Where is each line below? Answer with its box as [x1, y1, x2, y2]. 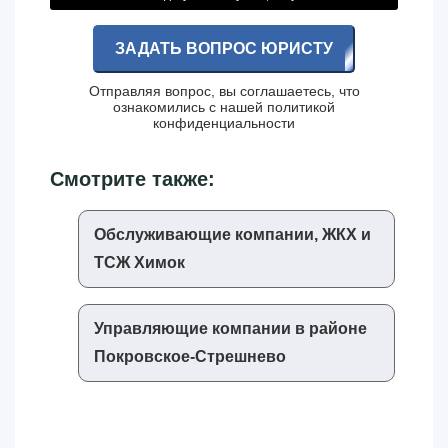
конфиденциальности [153, 114, 295, 131]
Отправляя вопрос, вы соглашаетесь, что [88, 82, 360, 99]
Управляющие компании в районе [94, 319, 367, 337]
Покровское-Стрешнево [94, 347, 286, 365]
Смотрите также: [50, 167, 215, 190]
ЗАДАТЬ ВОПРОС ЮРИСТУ [115, 39, 333, 57]
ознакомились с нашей [113, 98, 267, 115]
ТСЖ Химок [94, 253, 185, 271]
